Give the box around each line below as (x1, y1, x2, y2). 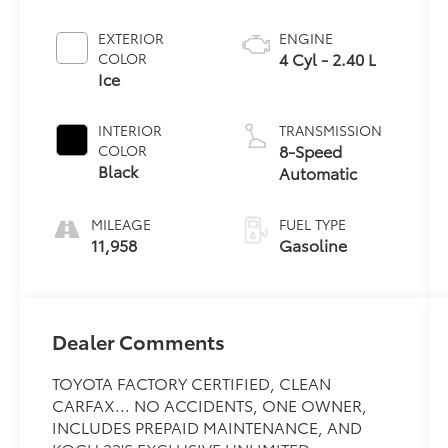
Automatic (278, 160, 357, 184)
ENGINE (278, 27, 333, 48)
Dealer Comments (52, 326, 226, 355)
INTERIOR (98, 119, 163, 140)
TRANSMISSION (278, 119, 382, 140)
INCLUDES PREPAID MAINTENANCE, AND (52, 414, 363, 438)
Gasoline (278, 232, 347, 256)
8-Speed (278, 138, 342, 162)
